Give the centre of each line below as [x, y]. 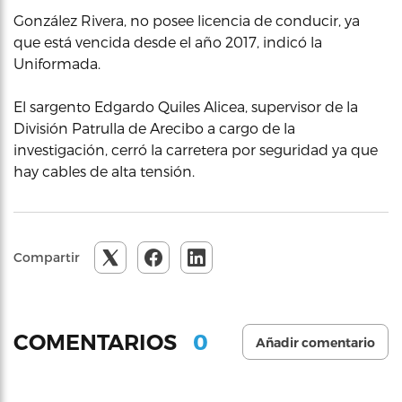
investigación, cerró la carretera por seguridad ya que [196, 149]
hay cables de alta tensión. [104, 171]
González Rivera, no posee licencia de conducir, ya [187, 20]
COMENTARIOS [98, 342]
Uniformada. [57, 63]
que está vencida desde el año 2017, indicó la [168, 42]
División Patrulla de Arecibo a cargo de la [154, 128]
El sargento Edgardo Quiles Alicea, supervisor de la [186, 106]
